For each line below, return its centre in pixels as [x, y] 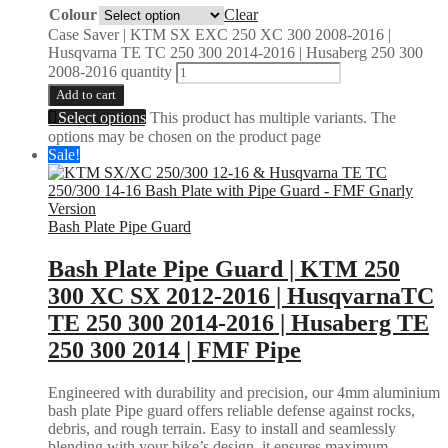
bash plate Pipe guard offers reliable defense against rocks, [231, 411]
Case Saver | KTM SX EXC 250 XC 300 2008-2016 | [219, 35]
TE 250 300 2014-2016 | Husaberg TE [238, 323]
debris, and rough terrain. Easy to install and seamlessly [222, 429]
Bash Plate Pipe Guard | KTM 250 [224, 269]
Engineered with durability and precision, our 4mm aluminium [244, 393]
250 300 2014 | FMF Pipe [174, 350]
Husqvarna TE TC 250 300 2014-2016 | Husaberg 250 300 [235, 53]
